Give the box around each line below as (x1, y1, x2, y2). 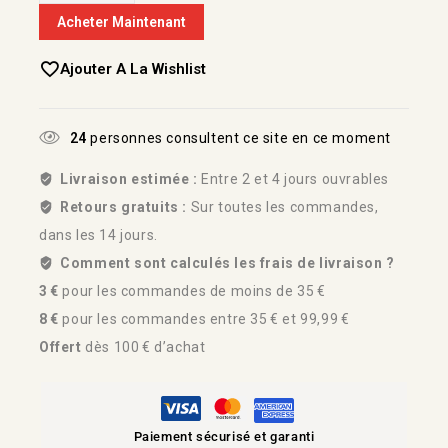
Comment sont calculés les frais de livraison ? (60, 254, 395, 271)
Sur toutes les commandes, (190, 198, 379, 215)
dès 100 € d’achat (81, 338, 206, 355)
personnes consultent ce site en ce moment (86, 129, 392, 146)
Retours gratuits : (60, 198, 191, 215)
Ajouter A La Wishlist (60, 59, 206, 78)
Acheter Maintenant (57, 13, 187, 30)
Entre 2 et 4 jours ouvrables (197, 170, 389, 187)
